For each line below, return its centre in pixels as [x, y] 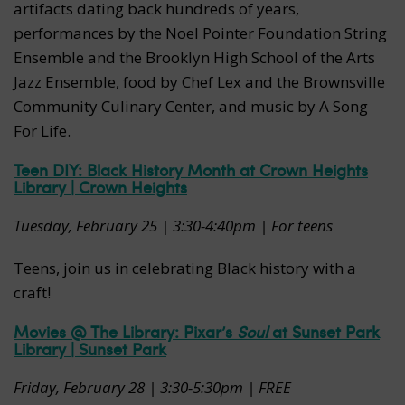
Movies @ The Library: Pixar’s [125, 331]
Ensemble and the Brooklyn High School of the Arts [194, 57]
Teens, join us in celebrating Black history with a [185, 268]
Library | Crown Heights [100, 186]
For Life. [42, 130]
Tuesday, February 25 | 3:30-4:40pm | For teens [173, 225]
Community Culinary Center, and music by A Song [191, 106]
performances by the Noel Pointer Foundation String [200, 33]
